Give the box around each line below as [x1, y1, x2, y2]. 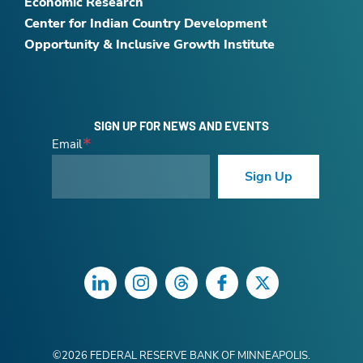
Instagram [140, 280, 204, 298]
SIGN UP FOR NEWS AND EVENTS [94, 118, 269, 134]
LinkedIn [100, 280, 154, 298]
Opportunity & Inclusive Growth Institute [24, 36, 275, 54]
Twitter [262, 280, 306, 298]
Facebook [221, 280, 280, 298]
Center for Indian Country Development [24, 15, 267, 33]
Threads [181, 280, 233, 298]
